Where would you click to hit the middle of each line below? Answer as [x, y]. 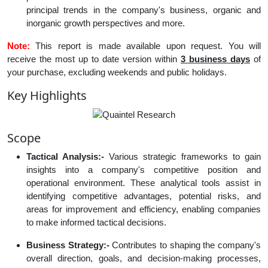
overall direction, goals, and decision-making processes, [144, 258]
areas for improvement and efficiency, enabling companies [144, 209]
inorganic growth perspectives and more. [106, 23]
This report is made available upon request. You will [148, 46]
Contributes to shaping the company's [185, 245]
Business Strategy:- [68, 245]
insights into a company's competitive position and [144, 170]
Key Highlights [47, 96]
